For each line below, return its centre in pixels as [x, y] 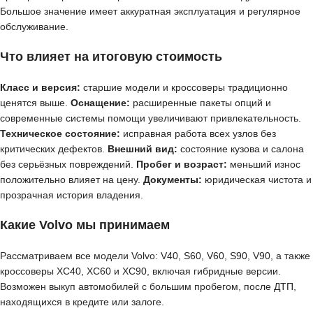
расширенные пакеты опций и [201, 103]
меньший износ [264, 164]
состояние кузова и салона [241, 149]
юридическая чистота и [257, 180]
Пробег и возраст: [182, 164]
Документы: [173, 180]
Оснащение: [100, 103]
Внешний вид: [143, 149]
